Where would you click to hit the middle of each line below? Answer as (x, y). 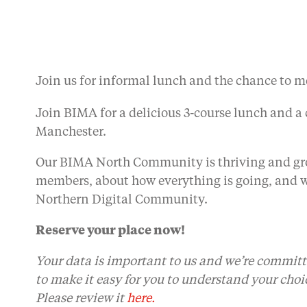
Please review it (81, 299)
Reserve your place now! (110, 231)
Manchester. (71, 132)
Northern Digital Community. (122, 200)
